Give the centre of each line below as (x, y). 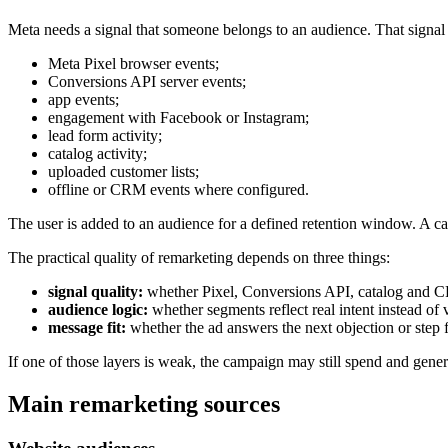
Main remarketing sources (144, 403)
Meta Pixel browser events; (133, 63)
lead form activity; (105, 135)
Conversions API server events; (147, 81)
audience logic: (98, 309)
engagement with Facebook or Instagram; (178, 117)
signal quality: (95, 291)
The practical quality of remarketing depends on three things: (199, 257)
